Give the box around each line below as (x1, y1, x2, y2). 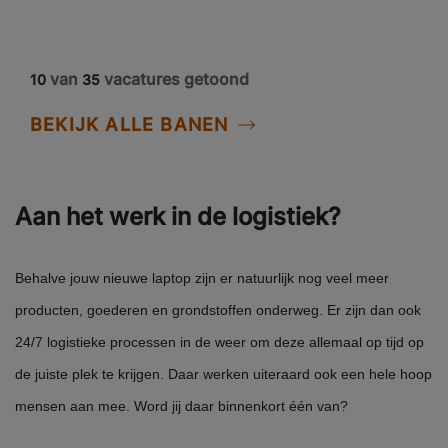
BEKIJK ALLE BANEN (30, 114, 229, 136)
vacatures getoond (100, 69, 249, 90)
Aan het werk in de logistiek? (15, 202, 341, 232)
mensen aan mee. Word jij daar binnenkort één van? (15, 398, 348, 415)
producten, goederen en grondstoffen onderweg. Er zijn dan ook (15, 302, 421, 319)
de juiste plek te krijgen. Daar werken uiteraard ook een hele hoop (15, 366, 432, 383)
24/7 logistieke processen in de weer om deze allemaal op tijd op (15, 334, 424, 351)
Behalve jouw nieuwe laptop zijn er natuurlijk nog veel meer (15, 270, 389, 287)
